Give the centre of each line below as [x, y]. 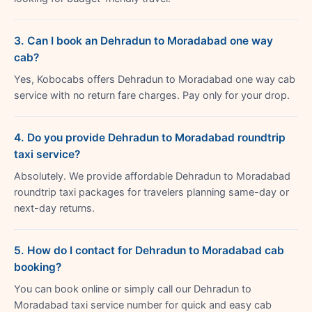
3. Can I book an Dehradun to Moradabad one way [143, 40]
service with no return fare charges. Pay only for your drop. [152, 95]
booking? [38, 267]
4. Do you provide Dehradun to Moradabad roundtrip [150, 137]
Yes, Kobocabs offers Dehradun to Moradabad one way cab [155, 79]
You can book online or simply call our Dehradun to [133, 289]
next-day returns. [54, 208]
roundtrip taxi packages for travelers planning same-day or [151, 192]
